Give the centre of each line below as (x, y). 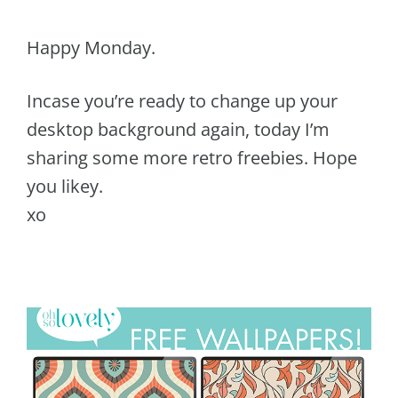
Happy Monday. (91, 48)
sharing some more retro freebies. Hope (192, 158)
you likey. (65, 187)
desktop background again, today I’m (178, 130)
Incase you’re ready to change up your (182, 101)
